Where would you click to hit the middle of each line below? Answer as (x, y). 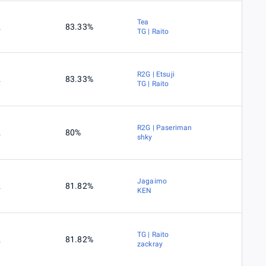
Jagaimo (152, 181)
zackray (150, 244)
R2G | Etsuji (156, 75)
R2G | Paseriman (165, 128)
